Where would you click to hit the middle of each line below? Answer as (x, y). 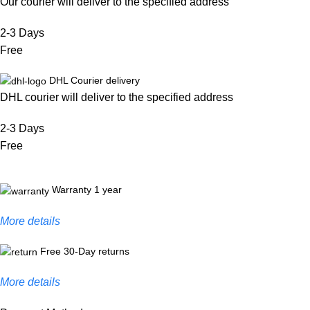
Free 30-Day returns (85, 251)
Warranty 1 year (87, 190)
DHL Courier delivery (94, 81)
